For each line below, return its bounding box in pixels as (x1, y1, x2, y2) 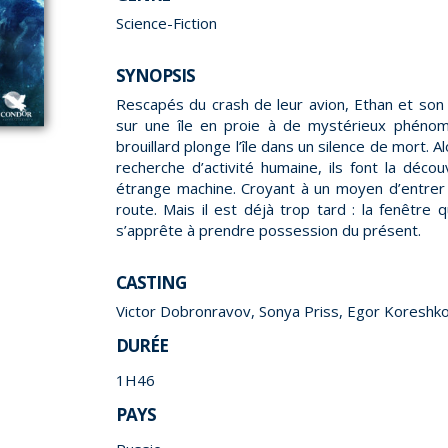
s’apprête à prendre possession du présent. (116, 220, 421, 241)
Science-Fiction (116, 13, 217, 34)
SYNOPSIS (116, 64, 195, 88)
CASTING (116, 271, 186, 295)
